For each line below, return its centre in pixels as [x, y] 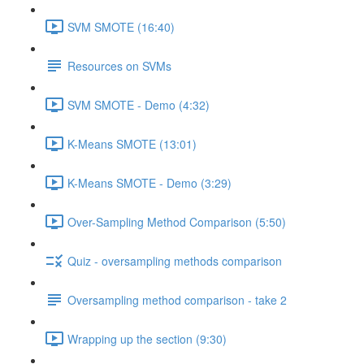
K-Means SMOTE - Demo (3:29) [149, 182]
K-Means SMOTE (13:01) [132, 143]
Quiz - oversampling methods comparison [175, 260]
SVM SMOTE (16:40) [121, 26]
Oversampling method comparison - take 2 [177, 299]
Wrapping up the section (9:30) [147, 338]
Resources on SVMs [119, 65]
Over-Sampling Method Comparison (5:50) [177, 221]
